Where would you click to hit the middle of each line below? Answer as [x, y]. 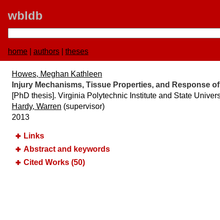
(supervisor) [83, 106]
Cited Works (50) [54, 162]
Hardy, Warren [37, 106]
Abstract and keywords [67, 149]
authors [46, 51]
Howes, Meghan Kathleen [57, 74]
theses [77, 51]
